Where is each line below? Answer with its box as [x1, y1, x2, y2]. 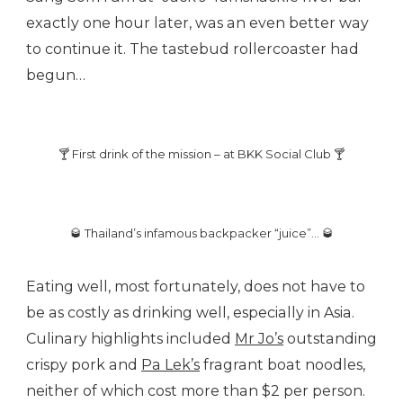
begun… [26, 67, 85, 85]
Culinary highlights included [26, 330, 235, 348]
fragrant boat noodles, [200, 356, 365, 374]
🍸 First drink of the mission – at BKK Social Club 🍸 [58, 147, 345, 162]
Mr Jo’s [235, 330, 283, 348]
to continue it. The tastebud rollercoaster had [26, 40, 359, 58]
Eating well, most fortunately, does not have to [26, 278, 365, 296]
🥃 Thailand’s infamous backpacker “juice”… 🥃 [69, 226, 334, 241]
